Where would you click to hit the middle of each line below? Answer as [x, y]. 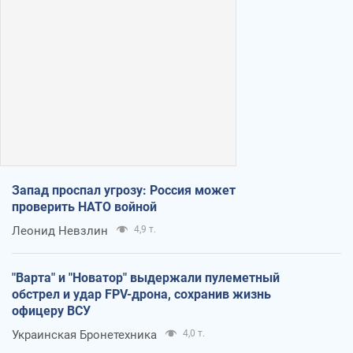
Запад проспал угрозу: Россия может [124, 190]
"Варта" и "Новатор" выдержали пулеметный [146, 277]
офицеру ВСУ [51, 310]
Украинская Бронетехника [84, 334]
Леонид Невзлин [60, 230]
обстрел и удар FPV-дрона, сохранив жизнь [141, 294]
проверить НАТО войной [84, 206]
